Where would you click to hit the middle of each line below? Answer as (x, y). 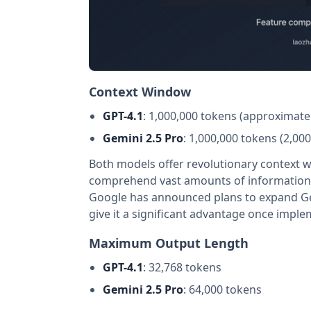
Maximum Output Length (169, 243)
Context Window (140, 91)
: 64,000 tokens (222, 289)
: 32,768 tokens (182, 267)
